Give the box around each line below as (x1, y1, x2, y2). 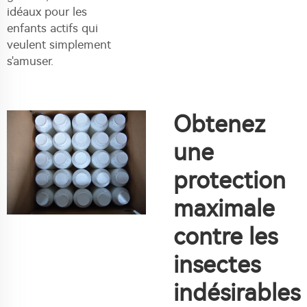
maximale (173, 194, 275, 223)
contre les (173, 222, 278, 251)
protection (173, 166, 286, 195)
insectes (173, 250, 260, 279)
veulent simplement (7, 37, 111, 51)
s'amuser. (7, 53, 53, 68)
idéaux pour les (7, 4, 87, 19)
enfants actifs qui (7, 21, 98, 35)
